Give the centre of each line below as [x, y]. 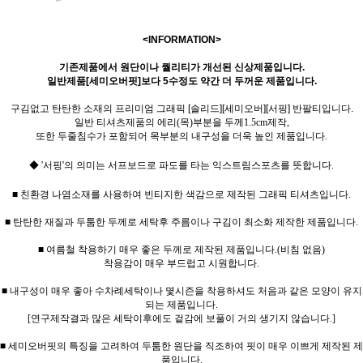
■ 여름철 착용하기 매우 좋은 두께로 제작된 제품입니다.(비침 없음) [181, 249]
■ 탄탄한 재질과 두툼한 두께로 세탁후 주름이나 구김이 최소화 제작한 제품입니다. [181, 222]
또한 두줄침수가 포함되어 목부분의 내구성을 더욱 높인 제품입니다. [181, 136]
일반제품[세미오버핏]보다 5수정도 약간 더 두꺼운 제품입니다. [181, 81]
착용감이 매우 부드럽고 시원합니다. [181, 263]
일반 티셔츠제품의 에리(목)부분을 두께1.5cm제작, [181, 122]
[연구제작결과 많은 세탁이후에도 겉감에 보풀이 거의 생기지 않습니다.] [181, 318]
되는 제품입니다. [181, 304]
